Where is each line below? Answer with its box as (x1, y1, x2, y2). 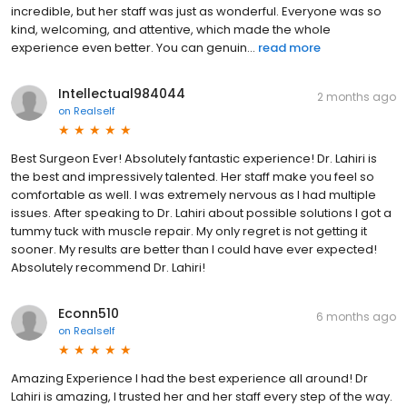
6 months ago (316, 309, 396, 325)
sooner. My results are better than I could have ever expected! (11, 241, 377, 259)
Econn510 (58, 304, 119, 323)
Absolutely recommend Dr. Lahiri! (11, 259, 205, 277)
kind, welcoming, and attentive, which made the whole (11, 21, 331, 39)
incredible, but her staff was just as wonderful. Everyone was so (11, 3, 382, 21)
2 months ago (317, 89, 396, 105)
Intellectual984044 (58, 84, 185, 104)
